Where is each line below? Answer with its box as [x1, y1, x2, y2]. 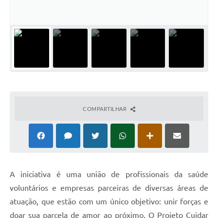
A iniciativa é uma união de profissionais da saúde [10, 169, 208, 179]
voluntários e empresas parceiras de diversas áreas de [10, 183, 208, 192]
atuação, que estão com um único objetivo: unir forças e [10, 197, 208, 206]
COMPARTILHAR [83, 105, 128, 112]
